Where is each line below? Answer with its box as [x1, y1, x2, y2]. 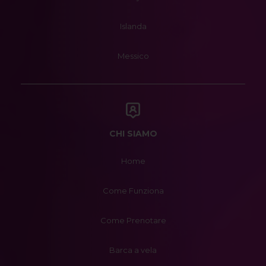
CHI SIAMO [109, 128, 157, 139]
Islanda [119, 21, 147, 31]
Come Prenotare [100, 216, 166, 225]
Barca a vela [109, 245, 157, 255]
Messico [117, 51, 149, 61]
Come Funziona [102, 186, 164, 195]
